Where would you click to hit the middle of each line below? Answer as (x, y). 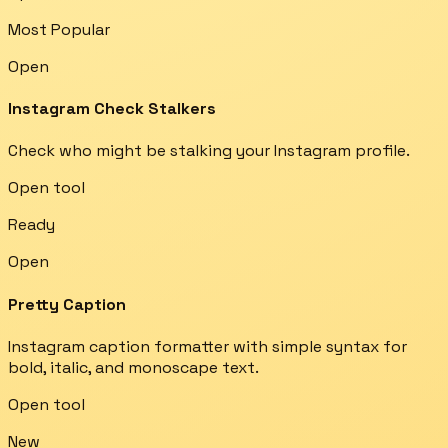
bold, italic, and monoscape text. (133, 367)
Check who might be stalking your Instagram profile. (209, 151)
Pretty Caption (67, 304)
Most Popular (59, 29)
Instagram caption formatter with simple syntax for (207, 346)
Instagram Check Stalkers (112, 109)
